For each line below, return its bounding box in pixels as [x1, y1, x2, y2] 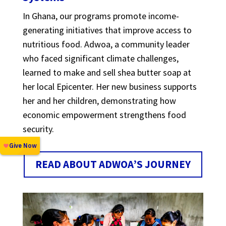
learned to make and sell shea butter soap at [22, 66, 191, 78]
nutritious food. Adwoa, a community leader [22, 38, 190, 50]
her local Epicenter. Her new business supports [22, 80, 197, 92]
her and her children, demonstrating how [22, 94, 176, 106]
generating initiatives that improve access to [22, 24, 192, 36]
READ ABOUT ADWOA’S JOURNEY [35, 157, 191, 172]
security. [22, 123, 54, 135]
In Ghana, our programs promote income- [22, 10, 179, 22]
